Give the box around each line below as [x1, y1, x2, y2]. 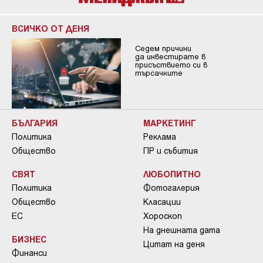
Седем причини [134, 43, 191, 53]
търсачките [134, 68, 183, 78]
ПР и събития [143, 145, 198, 156]
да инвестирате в [134, 52, 205, 62]
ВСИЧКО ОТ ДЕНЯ [12, 23, 89, 34]
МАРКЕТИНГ [143, 117, 196, 128]
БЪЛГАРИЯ [12, 117, 58, 128]
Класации [143, 196, 181, 207]
